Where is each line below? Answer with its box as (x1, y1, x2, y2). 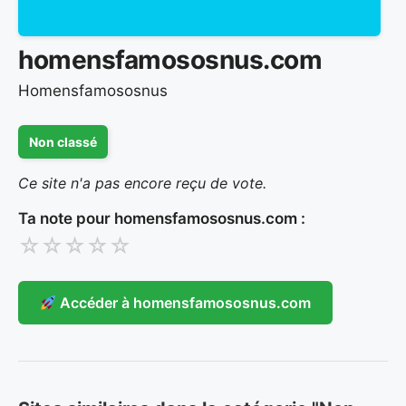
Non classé (29, 134, 97, 150)
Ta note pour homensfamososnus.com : (18, 209, 305, 228)
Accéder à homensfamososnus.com (56, 294, 312, 313)
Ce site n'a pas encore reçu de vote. (18, 174, 266, 193)
